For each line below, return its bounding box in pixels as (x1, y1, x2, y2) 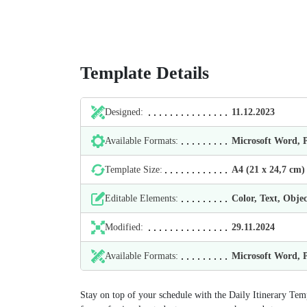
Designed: (105, 107, 143, 118)
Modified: (105, 222, 143, 233)
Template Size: (105, 164, 162, 175)
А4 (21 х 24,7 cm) (232, 164, 305, 175)
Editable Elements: (105, 193, 178, 204)
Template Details (80, 63, 209, 84)
